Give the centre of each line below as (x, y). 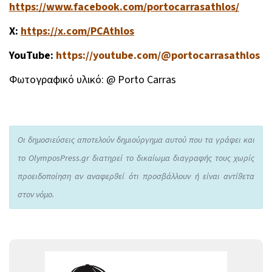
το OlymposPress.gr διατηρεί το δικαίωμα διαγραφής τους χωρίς (136, 158)
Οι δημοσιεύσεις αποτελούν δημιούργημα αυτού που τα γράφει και (136, 140)
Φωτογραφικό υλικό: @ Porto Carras (93, 80)
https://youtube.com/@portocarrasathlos (158, 55)
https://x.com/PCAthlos (77, 31)
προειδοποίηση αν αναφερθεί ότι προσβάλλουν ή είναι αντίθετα (136, 177)
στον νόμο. (36, 195)
